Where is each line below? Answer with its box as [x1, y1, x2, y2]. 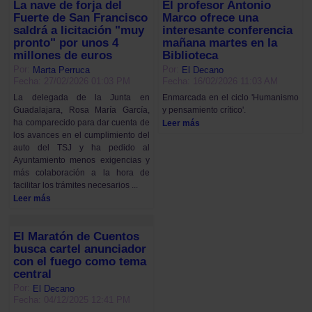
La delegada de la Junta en [13, 93, 150, 102]
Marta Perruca [33, 65, 91, 75]
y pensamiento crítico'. [162, 105, 247, 115]
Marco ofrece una [162, 10, 259, 24]
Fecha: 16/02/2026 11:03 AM [162, 76, 279, 86]
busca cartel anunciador [13, 242, 147, 256]
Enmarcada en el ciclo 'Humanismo [162, 93, 299, 102]
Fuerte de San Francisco [13, 10, 148, 24]
